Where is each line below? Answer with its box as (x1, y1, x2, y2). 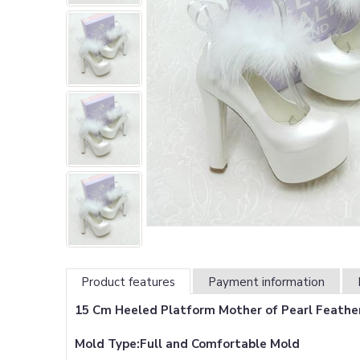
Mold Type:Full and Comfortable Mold (75, 336, 300, 352)
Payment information (208, 274, 325, 290)
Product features (81, 274, 175, 290)
